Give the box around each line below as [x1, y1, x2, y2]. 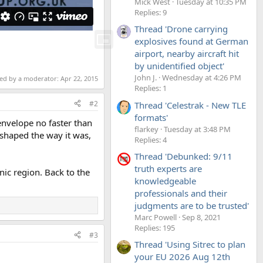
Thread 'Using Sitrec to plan [134, 238, 245, 251]
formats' [134, 111, 168, 123]
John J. [134, 72, 157, 83]
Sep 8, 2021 [182, 211, 221, 222]
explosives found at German [134, 35, 248, 48]
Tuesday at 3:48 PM [164, 123, 231, 134]
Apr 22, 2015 [60, 73, 98, 83]
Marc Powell [134, 211, 177, 222]
